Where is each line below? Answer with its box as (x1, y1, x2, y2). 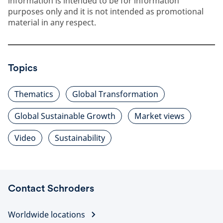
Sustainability (55, 132, 105, 143)
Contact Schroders (8, 182, 94, 194)
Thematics (14, 89, 53, 100)
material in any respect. (8, 17, 98, 28)
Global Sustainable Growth (14, 111, 115, 121)
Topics (8, 62, 37, 74)
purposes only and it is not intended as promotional (8, 6, 204, 17)
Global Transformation (72, 89, 158, 100)
